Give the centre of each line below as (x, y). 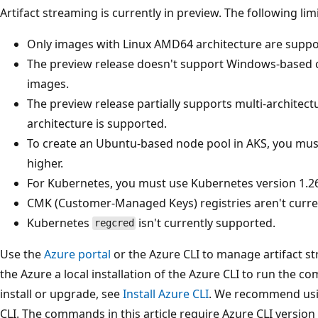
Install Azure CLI (166, 294)
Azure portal (77, 254)
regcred (114, 223)
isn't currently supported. (206, 223)
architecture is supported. (97, 123)
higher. (45, 163)
